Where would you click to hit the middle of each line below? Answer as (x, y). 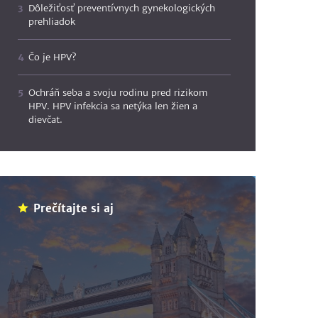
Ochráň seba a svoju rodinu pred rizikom (119, 93)
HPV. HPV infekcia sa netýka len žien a (113, 106)
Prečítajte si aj (74, 208)
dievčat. (46, 120)
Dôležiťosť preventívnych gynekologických (122, 8)
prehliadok (52, 22)
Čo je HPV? (53, 57)
